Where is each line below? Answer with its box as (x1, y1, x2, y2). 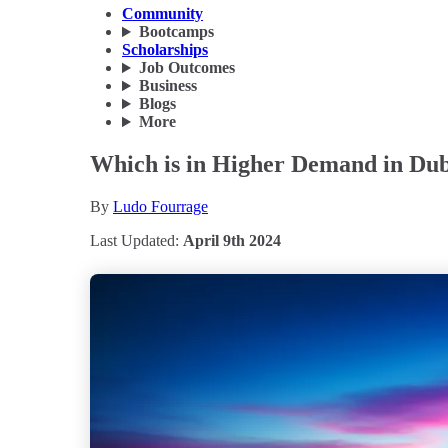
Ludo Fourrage (113, 198, 208, 215)
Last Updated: (90, 232, 183, 249)
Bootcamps (138, 23, 214, 41)
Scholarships (122, 41, 208, 59)
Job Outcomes (138, 59, 235, 77)
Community (122, 5, 203, 23)
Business (138, 77, 197, 95)
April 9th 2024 (183, 232, 281, 249)
